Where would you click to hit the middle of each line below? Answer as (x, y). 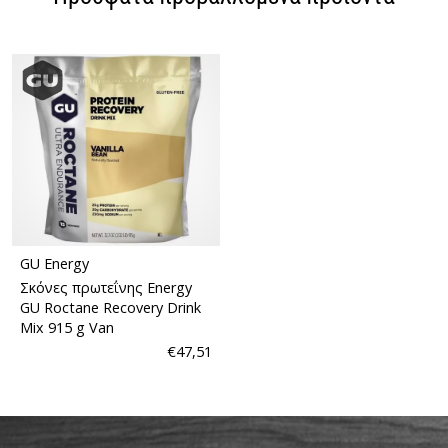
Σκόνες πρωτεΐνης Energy (106, 287)
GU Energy (54, 263)
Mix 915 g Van (67, 327)
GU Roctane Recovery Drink (110, 307)
